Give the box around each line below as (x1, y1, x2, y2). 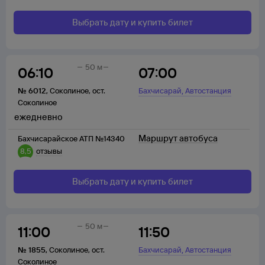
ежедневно (14, 111, 63, 122)
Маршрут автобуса (138, 132, 218, 144)
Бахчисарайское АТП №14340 (18, 134, 125, 143)
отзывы (36, 146, 62, 156)
